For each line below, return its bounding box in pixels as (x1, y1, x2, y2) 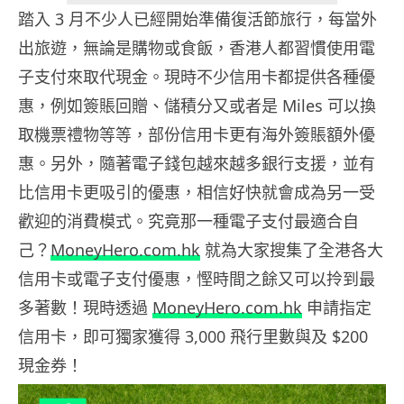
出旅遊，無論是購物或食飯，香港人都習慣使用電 (18, 37, 375, 60)
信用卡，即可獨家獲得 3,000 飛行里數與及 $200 (18, 326, 368, 348)
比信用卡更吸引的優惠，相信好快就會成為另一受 (18, 181, 375, 204)
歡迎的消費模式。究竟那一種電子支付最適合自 (18, 210, 359, 233)
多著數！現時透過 (18, 297, 152, 319)
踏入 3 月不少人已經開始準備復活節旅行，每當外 (18, 8, 377, 31)
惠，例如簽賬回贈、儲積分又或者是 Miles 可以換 (18, 95, 376, 117)
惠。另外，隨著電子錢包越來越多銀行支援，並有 (18, 152, 375, 175)
